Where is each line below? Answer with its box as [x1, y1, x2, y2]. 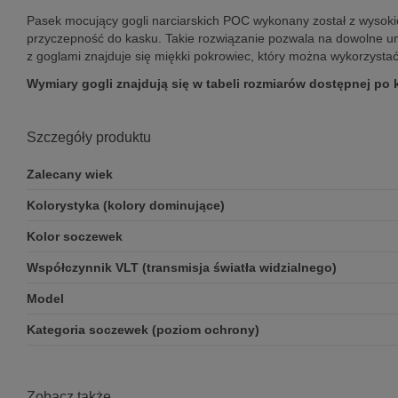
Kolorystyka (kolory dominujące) [27, 198, 225, 213]
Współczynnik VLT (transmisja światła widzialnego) [27, 260, 337, 275]
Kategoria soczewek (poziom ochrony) [27, 322, 259, 338]
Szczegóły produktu [27, 130, 151, 146]
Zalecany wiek [27, 167, 113, 182]
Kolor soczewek [27, 229, 123, 244]
